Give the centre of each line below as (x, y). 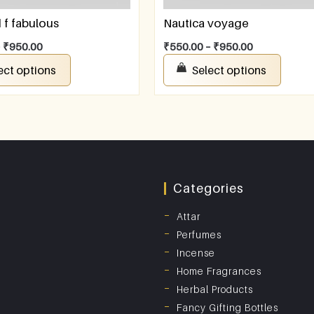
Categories (209, 189)
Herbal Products (215, 289)
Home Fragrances (219, 271)
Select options (230, 70)
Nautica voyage (206, 23)
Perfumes (199, 235)
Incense (196, 253)
